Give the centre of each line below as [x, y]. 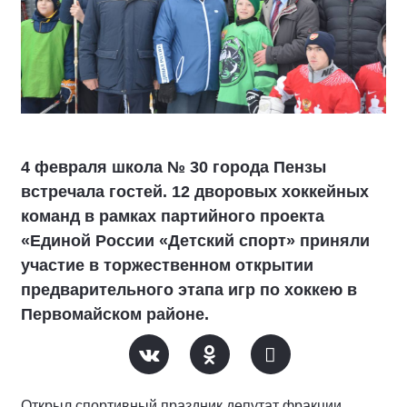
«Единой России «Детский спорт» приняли [195, 241]
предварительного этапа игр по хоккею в [189, 290]
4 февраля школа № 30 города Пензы [174, 168]
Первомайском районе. [115, 315]
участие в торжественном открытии [167, 266]
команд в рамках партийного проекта [173, 217]
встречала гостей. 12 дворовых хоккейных [195, 192]
